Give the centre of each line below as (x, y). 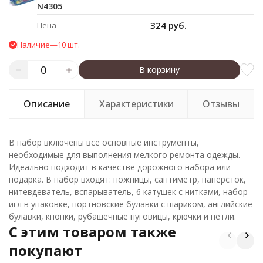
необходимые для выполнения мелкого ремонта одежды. (124, 155)
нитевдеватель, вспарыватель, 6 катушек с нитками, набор (128, 192)
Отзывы (221, 104)
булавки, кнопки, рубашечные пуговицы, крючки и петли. (122, 216)
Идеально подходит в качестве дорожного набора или (120, 167)
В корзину (159, 70)
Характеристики (136, 104)
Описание (46, 104)
